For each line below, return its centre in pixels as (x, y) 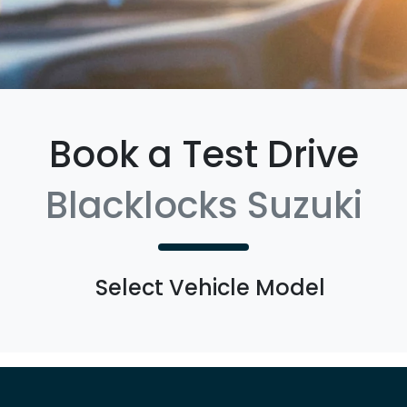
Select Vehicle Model (210, 288)
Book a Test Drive (203, 154)
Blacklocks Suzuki (203, 205)
